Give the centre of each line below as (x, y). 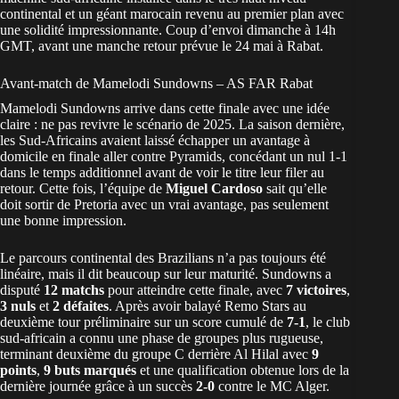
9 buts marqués (90, 370)
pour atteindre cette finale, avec (195, 290)
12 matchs (74, 290)
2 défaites (81, 306)
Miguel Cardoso (214, 189)
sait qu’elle (295, 189)
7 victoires (316, 290)
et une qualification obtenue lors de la (243, 370)
